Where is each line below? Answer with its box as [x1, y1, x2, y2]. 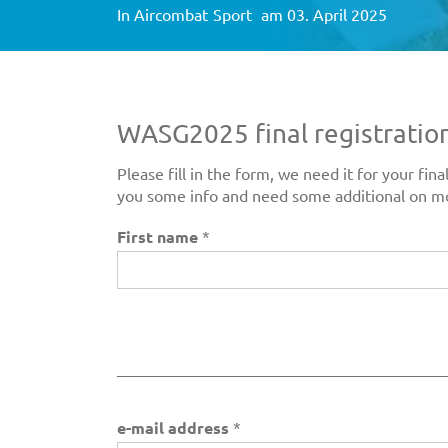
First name [117, 226, 202, 248]
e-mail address [117, 417, 233, 439]
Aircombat [134, 4, 208, 25]
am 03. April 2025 [261, 4, 387, 25]
